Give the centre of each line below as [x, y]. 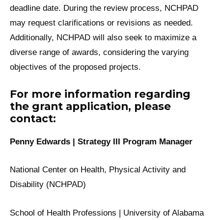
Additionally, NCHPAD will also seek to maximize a [103, 37]
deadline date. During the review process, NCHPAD [104, 8]
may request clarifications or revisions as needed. [101, 23]
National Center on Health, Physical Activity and [98, 170]
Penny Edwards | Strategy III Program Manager [101, 141]
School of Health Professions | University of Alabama [107, 213]
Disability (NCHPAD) [48, 185]
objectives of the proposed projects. [75, 67]
